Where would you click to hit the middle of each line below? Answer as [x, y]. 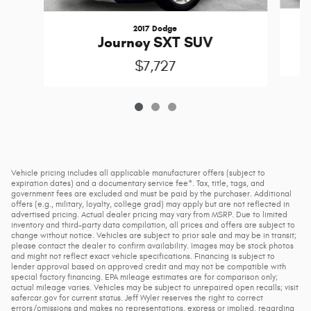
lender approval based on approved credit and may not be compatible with [149, 267]
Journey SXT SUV [155, 43]
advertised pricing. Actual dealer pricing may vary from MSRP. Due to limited [149, 215]
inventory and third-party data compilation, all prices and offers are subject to [153, 225]
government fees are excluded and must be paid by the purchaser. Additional [151, 194]
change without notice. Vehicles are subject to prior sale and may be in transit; [154, 236]
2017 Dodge [155, 28]
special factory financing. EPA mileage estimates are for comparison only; [144, 277]
